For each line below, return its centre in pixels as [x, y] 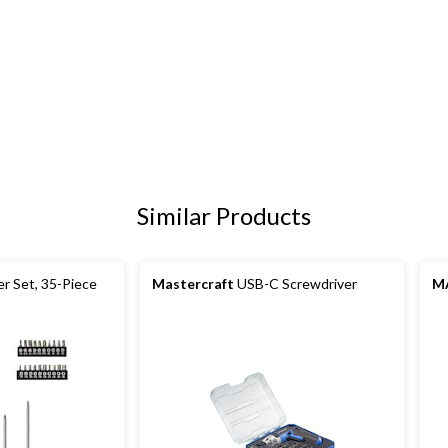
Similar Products [224, 216]
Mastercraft [193, 284]
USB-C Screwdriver [295, 284]
